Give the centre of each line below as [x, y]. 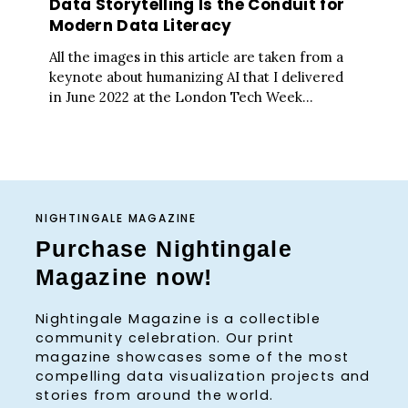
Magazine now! [124, 277]
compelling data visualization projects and [203, 376]
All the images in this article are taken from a [196, 56]
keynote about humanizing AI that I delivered [196, 76]
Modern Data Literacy [141, 26]
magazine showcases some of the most [193, 357]
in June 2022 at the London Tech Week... [181, 97]
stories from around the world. [155, 395]
